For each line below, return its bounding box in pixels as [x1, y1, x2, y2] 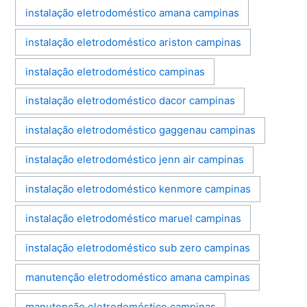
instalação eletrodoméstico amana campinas [25, 6, 239, 19]
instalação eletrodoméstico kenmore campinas [25, 183, 251, 196]
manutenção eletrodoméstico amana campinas [25, 271, 250, 284]
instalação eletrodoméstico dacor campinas [25, 95, 235, 108]
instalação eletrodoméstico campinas [25, 65, 205, 78]
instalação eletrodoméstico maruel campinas [25, 212, 241, 225]
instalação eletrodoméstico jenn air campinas [25, 153, 244, 167]
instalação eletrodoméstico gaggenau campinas [25, 124, 256, 137]
